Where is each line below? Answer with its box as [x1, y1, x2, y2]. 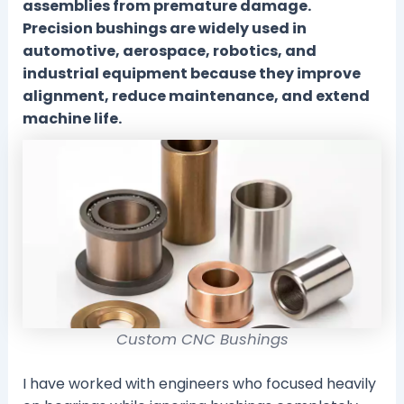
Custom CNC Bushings [115, 329, 289, 351]
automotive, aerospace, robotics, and [22, 41, 317, 62]
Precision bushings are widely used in [22, 18, 307, 40]
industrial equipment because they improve [22, 63, 361, 85]
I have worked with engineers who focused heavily [22, 373, 376, 395]
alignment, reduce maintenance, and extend [22, 86, 370, 107]
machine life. [22, 108, 122, 130]
